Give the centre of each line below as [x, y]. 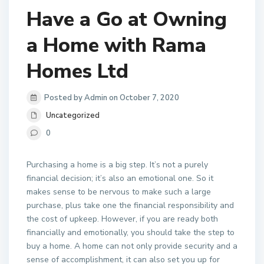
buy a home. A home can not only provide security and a [132, 246]
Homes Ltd [77, 72]
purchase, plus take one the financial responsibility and [130, 206]
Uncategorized [73, 116]
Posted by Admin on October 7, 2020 [112, 98]
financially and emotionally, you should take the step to [131, 233]
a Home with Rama [116, 46]
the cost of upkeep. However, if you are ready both [122, 219]
